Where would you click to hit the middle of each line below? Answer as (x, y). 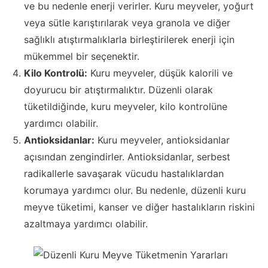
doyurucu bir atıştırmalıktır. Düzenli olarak (118, 89)
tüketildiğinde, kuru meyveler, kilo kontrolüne (126, 106)
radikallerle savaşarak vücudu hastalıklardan (124, 173)
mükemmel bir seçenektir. (82, 56)
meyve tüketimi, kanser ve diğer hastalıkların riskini (139, 207)
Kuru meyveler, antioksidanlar (162, 140)
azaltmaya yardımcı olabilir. (86, 223)
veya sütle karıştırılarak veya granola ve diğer (127, 22)
